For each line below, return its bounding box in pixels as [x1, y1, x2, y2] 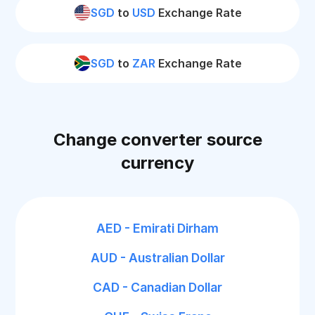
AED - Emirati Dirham [96, 221, 219, 236]
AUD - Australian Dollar [90, 250, 225, 265]
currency [121, 153, 194, 173]
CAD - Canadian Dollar [93, 280, 222, 295]
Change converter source [53, 129, 262, 150]
